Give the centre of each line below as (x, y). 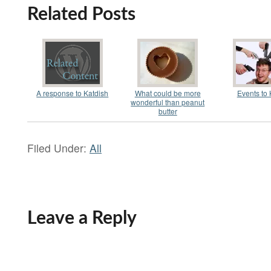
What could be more (168, 93)
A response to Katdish (73, 93)
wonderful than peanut (168, 102)
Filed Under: (58, 148)
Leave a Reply (82, 218)
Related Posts (81, 14)
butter (168, 111)
